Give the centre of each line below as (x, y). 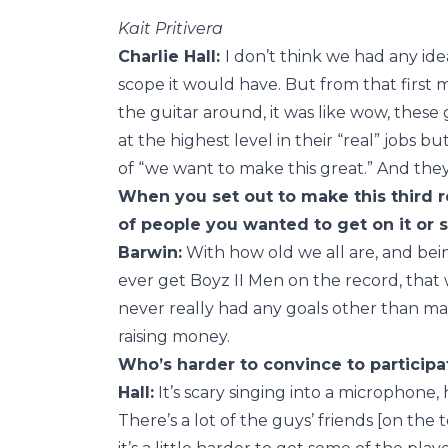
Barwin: (150, 253)
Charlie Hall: (171, 57)
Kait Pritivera (170, 29)
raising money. (176, 337)
